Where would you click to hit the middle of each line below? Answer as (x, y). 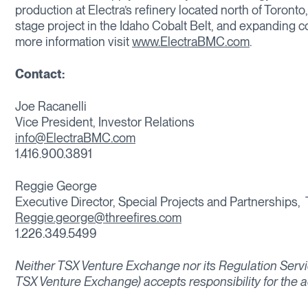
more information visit (74, 42)
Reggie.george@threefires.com (98, 218)
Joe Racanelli (51, 107)
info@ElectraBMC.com (75, 138)
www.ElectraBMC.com (191, 42)
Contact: (40, 74)
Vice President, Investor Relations (105, 122)
